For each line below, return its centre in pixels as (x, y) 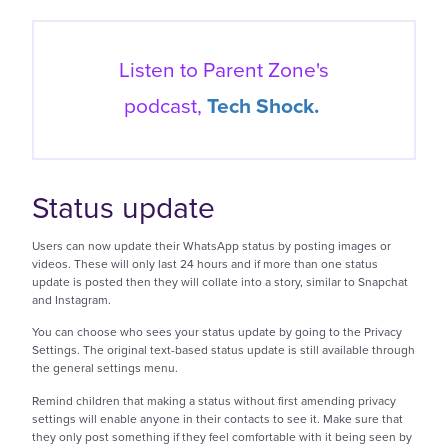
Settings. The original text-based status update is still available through (223, 350)
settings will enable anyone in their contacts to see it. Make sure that (217, 418)
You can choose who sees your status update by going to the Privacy (217, 332)
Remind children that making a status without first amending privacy (214, 400)
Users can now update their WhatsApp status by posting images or (211, 245)
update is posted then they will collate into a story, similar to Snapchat (220, 281)
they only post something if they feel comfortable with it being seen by (222, 436)
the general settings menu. (105, 368)
